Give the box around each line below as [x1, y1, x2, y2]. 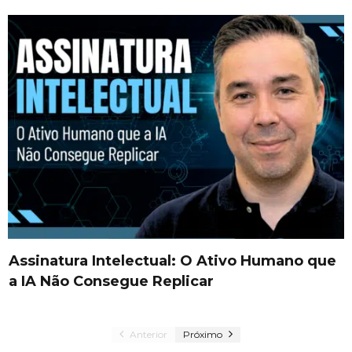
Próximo [183, 328, 225, 341]
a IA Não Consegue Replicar [9, 272, 214, 290]
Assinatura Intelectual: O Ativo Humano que [9, 251, 336, 269]
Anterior [127, 328, 167, 341]
